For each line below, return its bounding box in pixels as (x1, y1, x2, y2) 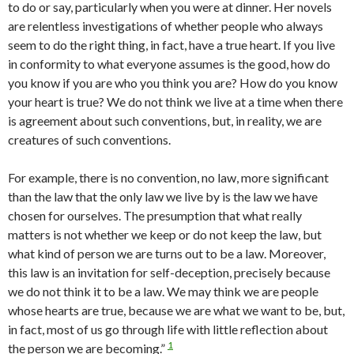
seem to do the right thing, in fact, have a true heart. (8, 37, 281, 52)
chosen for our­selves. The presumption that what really (8, 208, 302, 223)
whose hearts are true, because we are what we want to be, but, (8, 303, 345, 318)
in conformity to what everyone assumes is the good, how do (8, 56, 330, 71)
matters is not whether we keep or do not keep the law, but (8, 227, 322, 242)
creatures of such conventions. (8, 132, 171, 147)
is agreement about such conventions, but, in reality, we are (8, 113, 322, 128)
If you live (281, 37, 335, 52)
